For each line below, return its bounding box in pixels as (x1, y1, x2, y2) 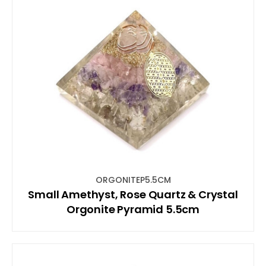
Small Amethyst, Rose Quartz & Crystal (28, 186, 238, 202)
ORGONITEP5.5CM (95, 173, 171, 186)
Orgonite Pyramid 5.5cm (66, 201, 200, 217)
